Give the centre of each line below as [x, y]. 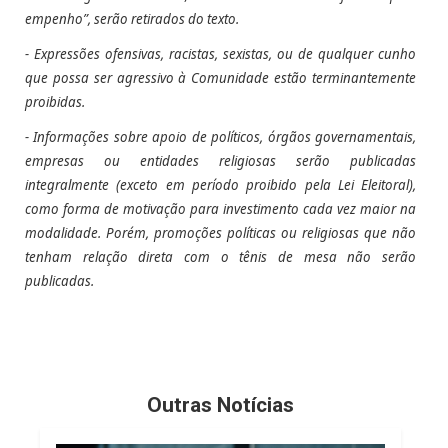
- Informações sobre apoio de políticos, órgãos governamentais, [221, 136]
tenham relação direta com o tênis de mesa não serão [221, 256]
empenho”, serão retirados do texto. [132, 19]
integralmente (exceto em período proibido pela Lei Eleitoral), [221, 184]
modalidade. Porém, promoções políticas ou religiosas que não [221, 232]
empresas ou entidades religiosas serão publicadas [221, 160]
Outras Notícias [221, 405]
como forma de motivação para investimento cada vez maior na [221, 208]
